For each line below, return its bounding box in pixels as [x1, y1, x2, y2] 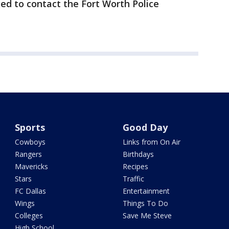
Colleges [15, 211, 43, 220]
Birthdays [122, 149, 154, 159]
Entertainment [122, 186, 170, 196]
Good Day [122, 121, 168, 133]
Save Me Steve [122, 211, 172, 220]
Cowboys [15, 137, 46, 147]
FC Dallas [15, 186, 47, 196]
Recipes [122, 162, 148, 171]
